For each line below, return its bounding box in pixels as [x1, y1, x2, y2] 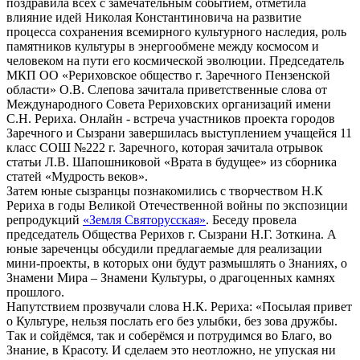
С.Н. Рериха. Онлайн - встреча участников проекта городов [6, 111, 335, 125]
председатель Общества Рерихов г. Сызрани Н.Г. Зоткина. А [6, 227, 337, 241]
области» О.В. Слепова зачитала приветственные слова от [6, 82, 327, 96]
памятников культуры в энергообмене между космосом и [6, 39, 319, 53]
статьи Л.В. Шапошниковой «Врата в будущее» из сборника [6, 154, 337, 169]
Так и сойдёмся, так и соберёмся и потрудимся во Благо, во [6, 328, 332, 342]
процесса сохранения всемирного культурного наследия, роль [6, 24, 346, 39]
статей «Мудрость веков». [6, 169, 148, 183]
